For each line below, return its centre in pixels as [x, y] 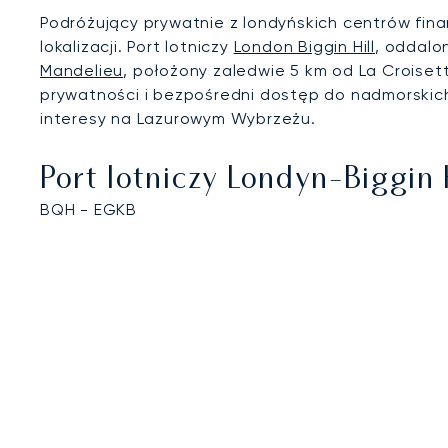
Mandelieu [82, 70]
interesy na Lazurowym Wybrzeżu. [178, 118]
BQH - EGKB [88, 209]
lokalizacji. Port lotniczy [137, 46]
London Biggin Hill [304, 46]
